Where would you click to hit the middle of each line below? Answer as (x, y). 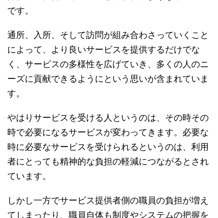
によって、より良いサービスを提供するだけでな (104, 49)
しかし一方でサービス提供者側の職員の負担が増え (108, 200)
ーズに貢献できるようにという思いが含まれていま (108, 78)
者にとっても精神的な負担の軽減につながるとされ (108, 161)
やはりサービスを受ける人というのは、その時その (108, 117)
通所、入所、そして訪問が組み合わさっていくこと (108, 35)
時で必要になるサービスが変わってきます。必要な (108, 132)
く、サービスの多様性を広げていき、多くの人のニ (108, 64)
